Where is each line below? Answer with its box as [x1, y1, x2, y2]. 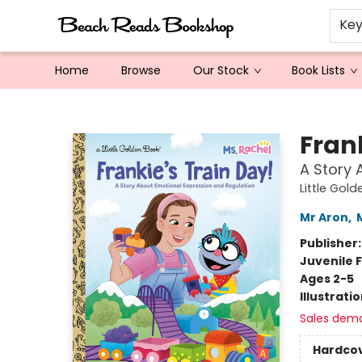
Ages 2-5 [299, 271, 354, 287]
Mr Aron [299, 209, 348, 225]
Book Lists [292, 62, 345, 78]
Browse [121, 62, 161, 78]
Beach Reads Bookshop [12, 96, 142, 112]
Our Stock [193, 62, 249, 78]
